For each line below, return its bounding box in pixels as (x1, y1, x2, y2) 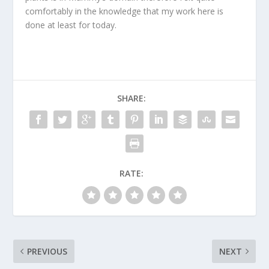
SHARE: (117, 92, 146, 104)
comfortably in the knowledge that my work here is (25, 5, 224, 17)
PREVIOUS (27, 245, 68, 257)
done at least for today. (25, 19, 117, 31)
